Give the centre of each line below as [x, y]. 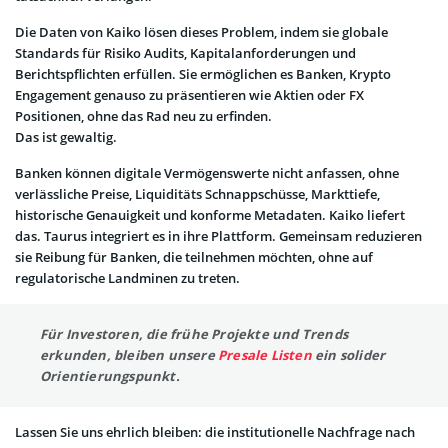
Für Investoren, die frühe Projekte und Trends [194, 333]
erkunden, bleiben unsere [129, 354]
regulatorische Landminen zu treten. [127, 277]
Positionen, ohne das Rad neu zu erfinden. [143, 115]
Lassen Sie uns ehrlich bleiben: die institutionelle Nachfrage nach [215, 431]
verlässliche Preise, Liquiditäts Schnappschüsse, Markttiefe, [197, 193]
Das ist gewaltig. [66, 136]
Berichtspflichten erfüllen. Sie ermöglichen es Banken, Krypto [203, 73]
